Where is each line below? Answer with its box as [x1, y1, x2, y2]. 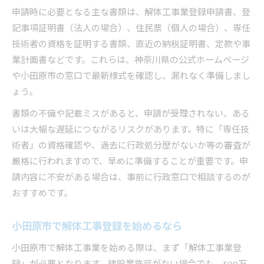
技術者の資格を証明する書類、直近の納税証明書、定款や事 [12, 37, 250, 52]
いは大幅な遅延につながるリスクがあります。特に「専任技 [12, 123, 249, 138]
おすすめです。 [12, 186, 72, 202]
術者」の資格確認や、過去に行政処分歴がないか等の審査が [12, 138, 250, 154]
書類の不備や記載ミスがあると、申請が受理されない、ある [12, 107, 250, 122]
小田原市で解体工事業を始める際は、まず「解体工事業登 [12, 241, 242, 256]
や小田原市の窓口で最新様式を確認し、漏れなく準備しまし [12, 69, 250, 84]
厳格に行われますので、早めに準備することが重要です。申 [12, 154, 248, 170]
